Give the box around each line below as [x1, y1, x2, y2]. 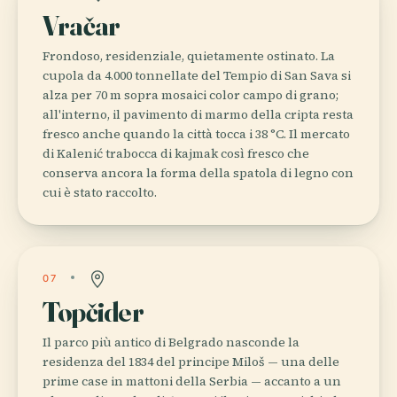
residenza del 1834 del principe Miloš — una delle [43, 352, 339, 370]
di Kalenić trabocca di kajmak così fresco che [43, 144, 309, 162]
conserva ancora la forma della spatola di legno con [43, 163, 354, 182]
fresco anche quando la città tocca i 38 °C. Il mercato [43, 124, 350, 143]
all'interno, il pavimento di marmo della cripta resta [43, 105, 354, 123]
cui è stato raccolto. [43, 183, 157, 201]
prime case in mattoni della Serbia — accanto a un [43, 371, 341, 390]
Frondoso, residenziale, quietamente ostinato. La [43, 46, 335, 65]
